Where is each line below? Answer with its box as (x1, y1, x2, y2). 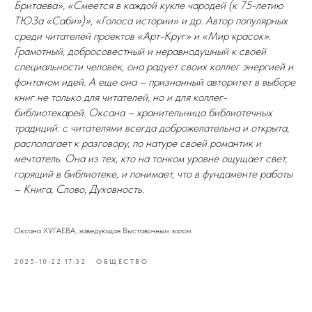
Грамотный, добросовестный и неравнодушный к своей (14, 45, 266, 58)
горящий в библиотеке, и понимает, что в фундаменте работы (14, 167, 292, 180)
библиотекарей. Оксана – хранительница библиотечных (14, 106, 272, 119)
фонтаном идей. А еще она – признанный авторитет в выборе (14, 75, 295, 88)
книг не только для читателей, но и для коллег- (14, 91, 227, 104)
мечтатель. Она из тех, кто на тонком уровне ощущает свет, (14, 152, 287, 165)
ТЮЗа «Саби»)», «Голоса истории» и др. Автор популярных (14, 14, 288, 27)
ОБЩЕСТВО (96, 257, 148, 265)
